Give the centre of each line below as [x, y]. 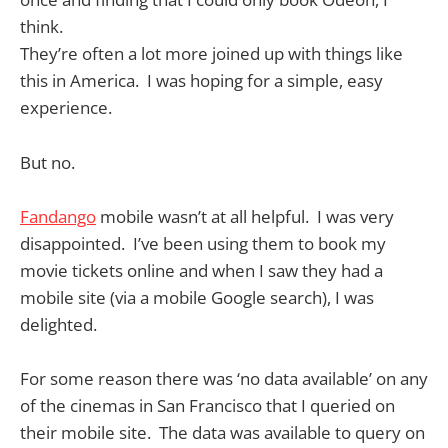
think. [41, 27]
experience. [66, 108]
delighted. [58, 324]
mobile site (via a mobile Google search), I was [197, 297]
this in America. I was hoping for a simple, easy [201, 81]
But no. [47, 162]
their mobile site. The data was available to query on [222, 432]
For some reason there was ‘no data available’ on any [224, 378]
